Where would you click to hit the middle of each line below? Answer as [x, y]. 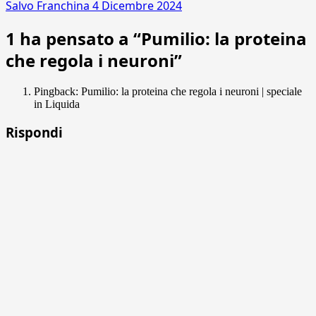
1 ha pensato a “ [73, 39]
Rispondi [34, 132]
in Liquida [57, 104]
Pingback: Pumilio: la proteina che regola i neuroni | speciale [168, 91]
